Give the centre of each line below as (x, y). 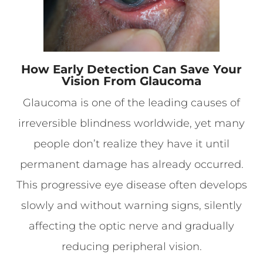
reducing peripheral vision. (131, 247)
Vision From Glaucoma (131, 81)
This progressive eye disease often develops (131, 185)
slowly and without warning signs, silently (131, 206)
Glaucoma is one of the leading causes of (131, 103)
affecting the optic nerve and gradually (131, 226)
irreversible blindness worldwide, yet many (131, 124)
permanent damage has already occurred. (131, 165)
